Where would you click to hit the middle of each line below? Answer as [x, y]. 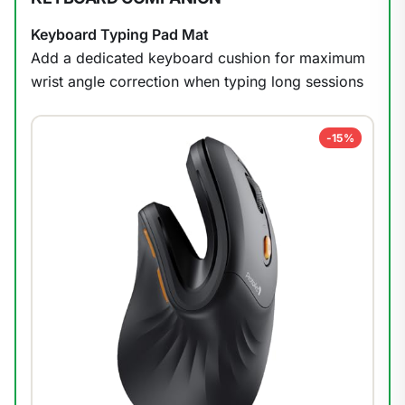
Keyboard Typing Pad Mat [120, 34]
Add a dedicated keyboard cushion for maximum [198, 57]
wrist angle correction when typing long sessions [197, 81]
